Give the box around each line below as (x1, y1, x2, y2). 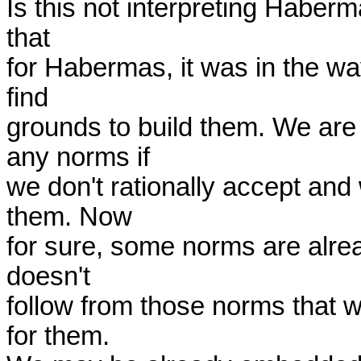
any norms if (6, 143, 150, 172)
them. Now (6, 202, 132, 231)
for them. (6, 322, 110, 351)
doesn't (6, 262, 90, 291)
